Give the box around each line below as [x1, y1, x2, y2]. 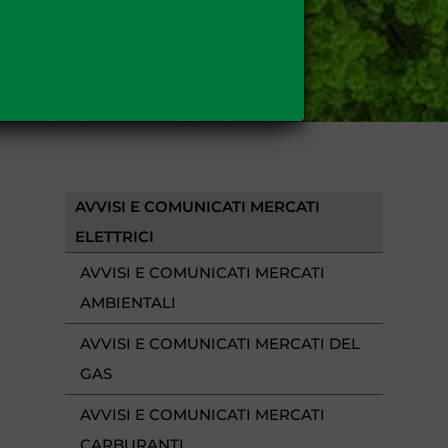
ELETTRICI [75, 226, 154, 246]
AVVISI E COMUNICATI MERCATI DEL [80, 333, 360, 353]
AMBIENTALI [80, 292, 176, 312]
